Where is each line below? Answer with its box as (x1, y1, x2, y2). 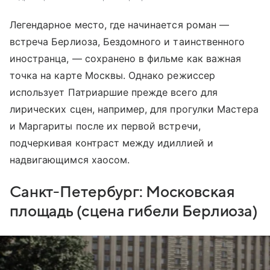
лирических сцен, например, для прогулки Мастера (10, 102, 259, 115)
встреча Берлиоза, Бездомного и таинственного (10, 35, 245, 48)
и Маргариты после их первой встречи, (10, 119, 201, 132)
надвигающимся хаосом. (10, 153, 130, 166)
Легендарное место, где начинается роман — (10, 18, 229, 31)
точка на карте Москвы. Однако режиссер (10, 69, 215, 81)
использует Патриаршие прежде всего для (10, 86, 218, 98)
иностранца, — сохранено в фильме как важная (10, 52, 242, 64)
